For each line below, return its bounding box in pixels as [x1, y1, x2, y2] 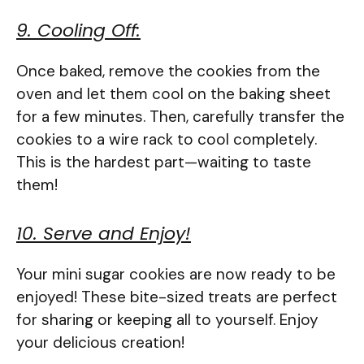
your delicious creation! [16, 331, 184, 353]
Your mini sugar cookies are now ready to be [16, 263, 336, 284]
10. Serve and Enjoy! [16, 220, 191, 246]
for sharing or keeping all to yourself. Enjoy [16, 309, 318, 330]
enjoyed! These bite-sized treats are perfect [16, 286, 337, 307]
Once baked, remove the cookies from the [16, 61, 320, 82]
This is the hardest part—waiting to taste [16, 152, 311, 173]
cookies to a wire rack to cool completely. [16, 129, 317, 150]
